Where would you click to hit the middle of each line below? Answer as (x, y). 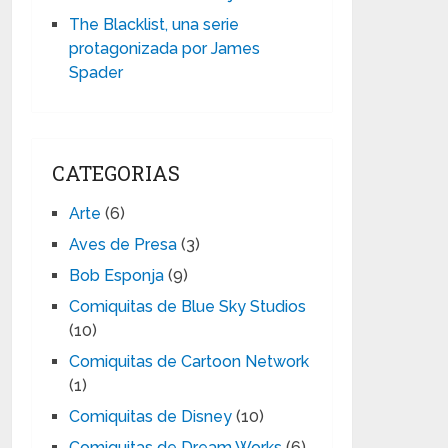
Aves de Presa (123, 244)
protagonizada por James (165, 48)
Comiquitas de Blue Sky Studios (188, 306)
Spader (96, 72)
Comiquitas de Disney (151, 416)
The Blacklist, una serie (154, 24)
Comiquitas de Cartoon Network (189, 361)
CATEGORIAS (116, 173)
